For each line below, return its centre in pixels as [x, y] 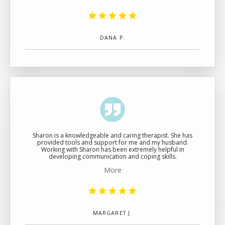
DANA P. [113, 38]
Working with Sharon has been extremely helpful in [113, 149]
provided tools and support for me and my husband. [113, 142]
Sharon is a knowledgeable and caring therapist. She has [113, 135]
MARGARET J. [113, 213]
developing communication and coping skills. [113, 156]
